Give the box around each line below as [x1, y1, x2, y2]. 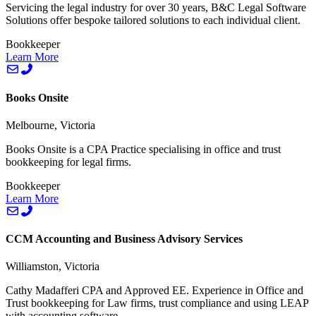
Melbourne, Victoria [6, 119, 95, 131]
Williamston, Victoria [6, 260, 99, 273]
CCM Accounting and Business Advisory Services [6, 233, 243, 245]
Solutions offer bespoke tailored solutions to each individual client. [6, 14, 300, 27]
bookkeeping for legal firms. [6, 155, 131, 168]
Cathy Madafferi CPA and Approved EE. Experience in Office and [6, 284, 303, 297]
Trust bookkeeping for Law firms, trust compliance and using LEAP [6, 297, 308, 310]
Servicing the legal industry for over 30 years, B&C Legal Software [6, 1, 306, 14]
